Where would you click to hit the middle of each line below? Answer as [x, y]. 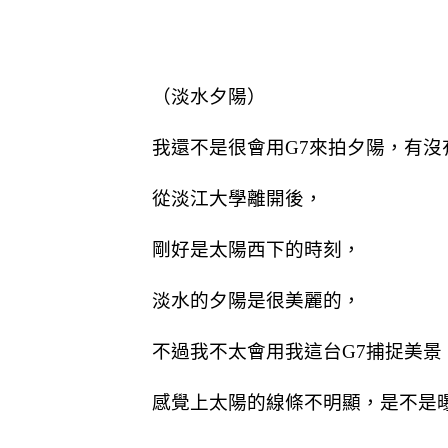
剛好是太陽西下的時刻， [256, 250]
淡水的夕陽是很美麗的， [256, 301]
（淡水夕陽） [209, 97]
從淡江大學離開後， [237, 199]
